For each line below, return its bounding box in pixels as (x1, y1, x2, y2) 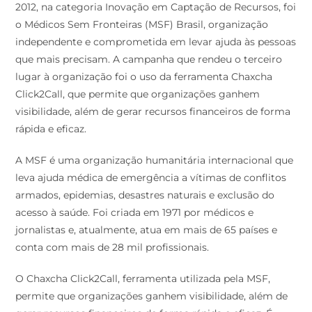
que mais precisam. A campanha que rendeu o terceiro (15, 52, 283, 65)
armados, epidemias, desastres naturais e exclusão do (15, 188, 275, 201)
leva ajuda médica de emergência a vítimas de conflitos (15, 171, 287, 184)
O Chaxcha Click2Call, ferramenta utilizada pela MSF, (15, 272, 271, 285)
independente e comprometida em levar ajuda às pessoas (15, 35, 297, 48)
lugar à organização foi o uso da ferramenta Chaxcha (15, 70, 273, 83)
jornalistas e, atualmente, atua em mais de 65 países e (15, 223, 278, 236)
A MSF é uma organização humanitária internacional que (15, 153, 294, 166)
